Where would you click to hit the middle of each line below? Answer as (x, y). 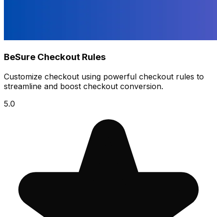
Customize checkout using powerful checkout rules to (104, 76)
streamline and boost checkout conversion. (84, 86)
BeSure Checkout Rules (55, 57)
